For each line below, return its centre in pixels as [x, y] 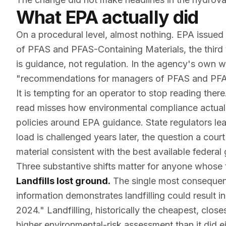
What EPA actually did [107, 17]
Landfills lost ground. [63, 181]
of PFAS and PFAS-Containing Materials [100, 49]
